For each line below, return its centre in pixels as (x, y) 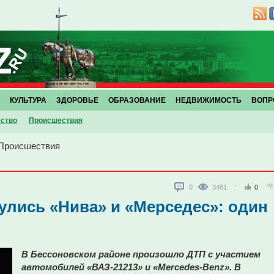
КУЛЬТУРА (28, 100)
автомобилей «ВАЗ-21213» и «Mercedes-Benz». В (131, 267)
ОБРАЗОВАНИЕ (137, 100)
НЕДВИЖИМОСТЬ (209, 100)
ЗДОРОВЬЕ (77, 100)
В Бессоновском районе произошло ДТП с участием (141, 254)
